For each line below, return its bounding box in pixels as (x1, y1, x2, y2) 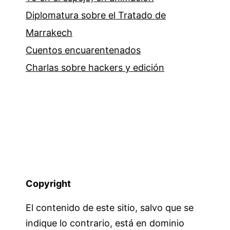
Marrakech (26, 27, 72, 39)
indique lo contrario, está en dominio (26, 218, 184, 229)
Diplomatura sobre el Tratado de (26, 10, 166, 21)
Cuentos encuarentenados (26, 45, 141, 56)
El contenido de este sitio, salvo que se (26, 202, 194, 214)
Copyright (26, 178, 71, 189)
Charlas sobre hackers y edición (26, 62, 164, 73)
